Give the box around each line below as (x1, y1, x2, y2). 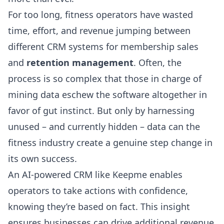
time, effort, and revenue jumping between (8, 24, 190, 36)
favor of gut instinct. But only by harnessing (8, 104, 194, 116)
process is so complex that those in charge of (8, 72, 201, 84)
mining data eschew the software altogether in (8, 88, 207, 100)
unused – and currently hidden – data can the (8, 120, 200, 132)
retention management (26, 56, 133, 68)
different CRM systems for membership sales (8, 40, 198, 52)
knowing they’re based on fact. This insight (8, 200, 190, 212)
